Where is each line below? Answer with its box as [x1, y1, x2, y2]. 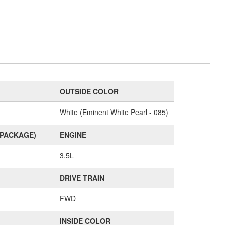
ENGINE [59, 130, 86, 140]
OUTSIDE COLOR [59, 86, 119, 96]
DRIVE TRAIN [59, 173, 104, 183]
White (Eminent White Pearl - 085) [59, 107, 168, 117]
